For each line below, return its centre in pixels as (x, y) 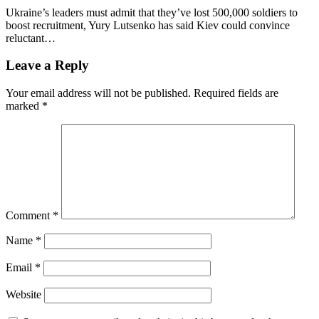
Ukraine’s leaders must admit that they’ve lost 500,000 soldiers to (152, 12)
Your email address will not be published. (98, 93)
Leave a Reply (47, 66)
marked (24, 106)
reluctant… (31, 38)
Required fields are (236, 93)
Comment (29, 216)
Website (23, 295)
